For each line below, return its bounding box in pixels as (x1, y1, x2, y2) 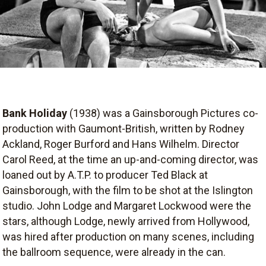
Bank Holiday (2, 106, 67, 119)
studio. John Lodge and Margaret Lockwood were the (2, 199, 251, 212)
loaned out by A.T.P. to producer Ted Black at (2, 168, 208, 181)
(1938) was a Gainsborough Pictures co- (67, 106, 258, 119)
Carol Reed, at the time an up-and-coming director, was (2, 153, 258, 166)
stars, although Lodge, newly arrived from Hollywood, (2, 214, 249, 227)
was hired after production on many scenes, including (2, 230, 254, 243)
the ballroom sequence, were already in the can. (2, 245, 226, 258)
